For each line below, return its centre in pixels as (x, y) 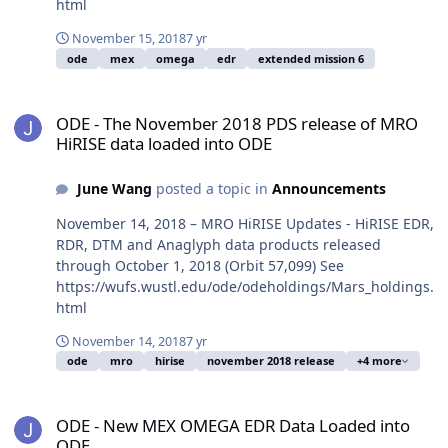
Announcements (328, 188)
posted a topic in (211, 188)
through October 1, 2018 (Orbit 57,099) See (200, 265)
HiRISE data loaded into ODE (164, 143)
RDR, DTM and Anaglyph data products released (218, 244)
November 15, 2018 (129, 39)
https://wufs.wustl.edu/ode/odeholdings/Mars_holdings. (245, 286)
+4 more (379, 361)
